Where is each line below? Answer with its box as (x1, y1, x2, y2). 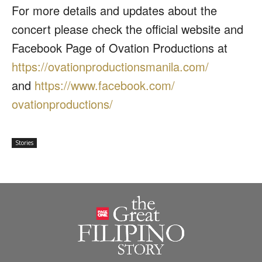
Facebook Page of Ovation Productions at (12, 39, 231, 57)
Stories (15, 139, 33, 147)
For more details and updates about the (12, 2, 217, 19)
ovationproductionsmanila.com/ (48, 58, 209, 75)
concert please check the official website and (12, 20, 243, 38)
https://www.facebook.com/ (35, 77, 175, 94)
